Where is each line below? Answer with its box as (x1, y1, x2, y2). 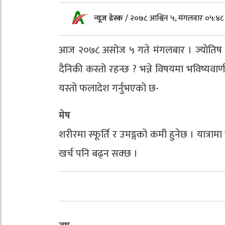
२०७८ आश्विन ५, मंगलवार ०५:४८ (130, 12, 223, 25)
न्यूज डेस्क (94, 12, 125, 25)
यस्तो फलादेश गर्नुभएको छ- (59, 80, 159, 97)
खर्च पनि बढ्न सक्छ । (59, 145, 138, 162)
